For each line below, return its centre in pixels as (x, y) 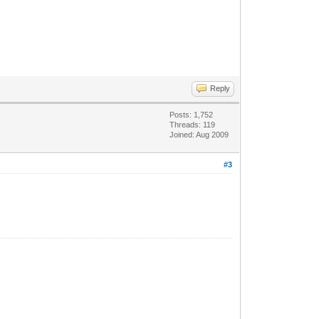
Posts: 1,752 (192, 114)
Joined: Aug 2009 (199, 134)
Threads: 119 (193, 124)
